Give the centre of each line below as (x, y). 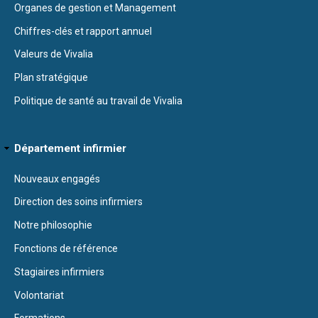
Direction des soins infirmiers (78, 202)
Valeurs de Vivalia (54, 54)
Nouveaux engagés (57, 179)
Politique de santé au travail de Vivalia (98, 100)
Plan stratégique (51, 78)
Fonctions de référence (66, 248)
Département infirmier (70, 148)
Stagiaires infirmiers (59, 272)
